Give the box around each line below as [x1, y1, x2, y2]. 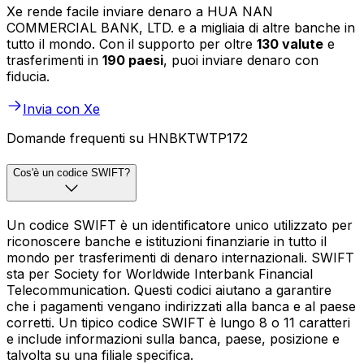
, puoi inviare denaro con [163, 52, 318, 69]
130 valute [257, 36, 323, 53]
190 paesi [102, 52, 163, 69]
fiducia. [6, 68, 50, 85]
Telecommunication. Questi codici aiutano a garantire [6, 281, 331, 298]
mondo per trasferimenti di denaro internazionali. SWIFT [6, 249, 354, 266]
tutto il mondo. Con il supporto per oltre [6, 36, 257, 53]
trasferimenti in [6, 52, 102, 69]
